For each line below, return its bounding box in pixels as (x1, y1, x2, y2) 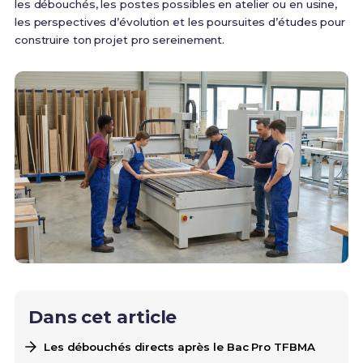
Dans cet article (28, 306, 177, 329)
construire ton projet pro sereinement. (14, 33, 225, 46)
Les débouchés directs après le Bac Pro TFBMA (43, 340, 315, 354)
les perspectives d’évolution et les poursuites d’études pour (14, 15, 345, 28)
